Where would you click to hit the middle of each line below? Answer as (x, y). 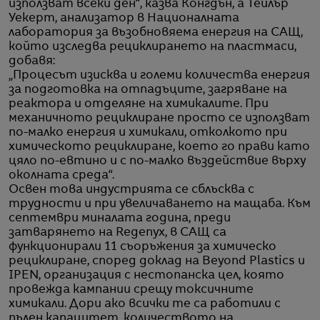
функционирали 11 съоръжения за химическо (142, 247)
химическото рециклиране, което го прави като (159, 147)
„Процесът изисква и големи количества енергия (159, 75)
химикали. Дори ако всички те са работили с (145, 304)
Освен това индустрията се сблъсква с (131, 190)
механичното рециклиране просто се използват (159, 118)
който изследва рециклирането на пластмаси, (152, 47)
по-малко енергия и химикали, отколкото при (148, 132)
